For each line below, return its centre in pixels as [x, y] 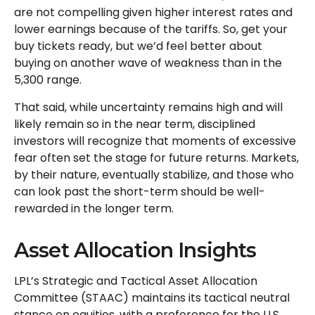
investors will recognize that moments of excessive [155, 141]
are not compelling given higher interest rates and [153, 12]
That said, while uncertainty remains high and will [148, 107]
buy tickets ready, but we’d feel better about [138, 46]
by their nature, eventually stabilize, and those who [154, 174]
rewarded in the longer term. [94, 208]
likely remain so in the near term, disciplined [135, 124]
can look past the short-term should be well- [140, 191]
